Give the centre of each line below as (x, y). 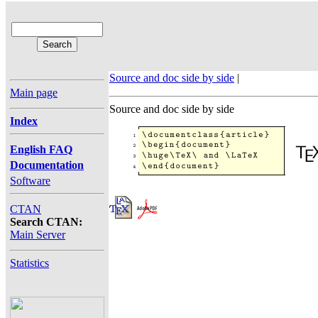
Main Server (38, 235)
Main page (34, 93)
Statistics (29, 263)
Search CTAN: (46, 222)
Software (30, 181)
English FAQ (41, 149)
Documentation (47, 165)
